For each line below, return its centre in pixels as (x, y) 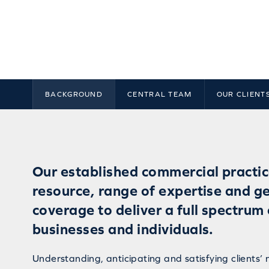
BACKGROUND (74, 94)
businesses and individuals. (123, 229)
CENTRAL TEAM (160, 94)
